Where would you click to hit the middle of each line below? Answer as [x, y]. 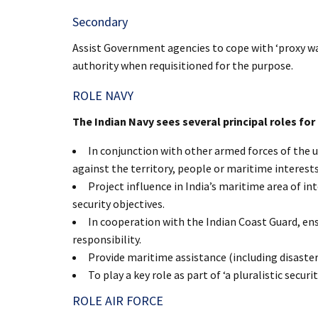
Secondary [100, 22]
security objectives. [119, 204]
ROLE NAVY [103, 95]
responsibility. [107, 239]
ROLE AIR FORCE [118, 301]
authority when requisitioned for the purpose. [183, 65]
